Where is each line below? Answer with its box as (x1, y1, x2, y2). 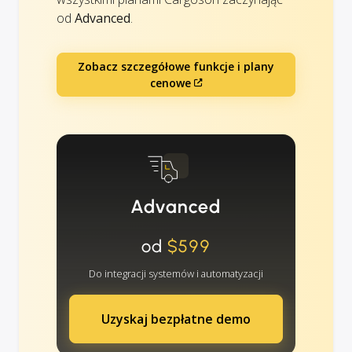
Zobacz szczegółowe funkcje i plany (78, 58, 274, 74)
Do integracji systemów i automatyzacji (89, 266, 263, 280)
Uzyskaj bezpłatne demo (101, 310, 251, 328)
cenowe (149, 75, 191, 90)
